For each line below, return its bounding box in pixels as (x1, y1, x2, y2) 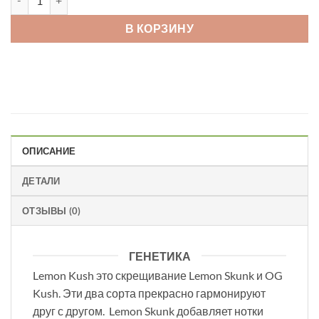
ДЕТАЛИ (22, 174, 61, 187)
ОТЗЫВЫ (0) (22, 204, 81, 216)
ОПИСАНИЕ (22, 145, 76, 157)
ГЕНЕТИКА (128, 249, 191, 263)
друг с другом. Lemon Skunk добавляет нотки (33, 303, 263, 318)
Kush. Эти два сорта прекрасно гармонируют (33, 286, 266, 300)
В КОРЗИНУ (125, 21, 194, 35)
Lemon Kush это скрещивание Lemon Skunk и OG (33, 268, 283, 282)
